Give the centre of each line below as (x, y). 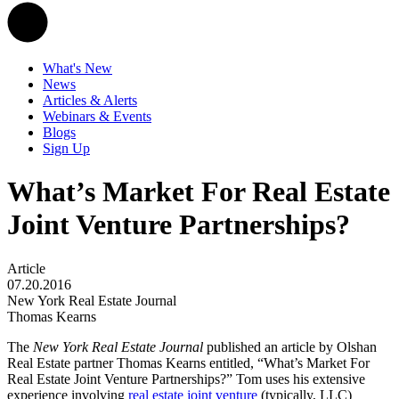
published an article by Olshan (290, 346)
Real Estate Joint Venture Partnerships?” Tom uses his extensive (186, 379)
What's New (77, 68)
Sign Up (66, 148)
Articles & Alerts (90, 100)
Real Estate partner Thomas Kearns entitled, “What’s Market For (188, 362)
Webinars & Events (97, 116)
